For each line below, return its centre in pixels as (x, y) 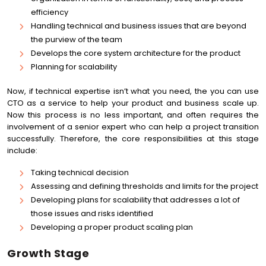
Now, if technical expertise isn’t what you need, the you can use (133, 91)
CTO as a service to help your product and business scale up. (133, 103)
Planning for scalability (74, 67)
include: (22, 151)
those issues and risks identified (92, 213)
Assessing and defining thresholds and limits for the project (145, 186)
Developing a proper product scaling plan (112, 227)
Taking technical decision (80, 172)
